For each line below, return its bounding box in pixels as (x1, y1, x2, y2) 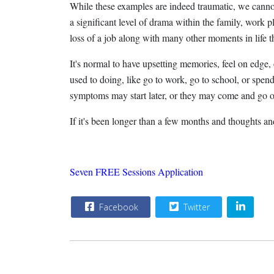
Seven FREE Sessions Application (70, 165, 203, 178)
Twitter (181, 201, 210, 213)
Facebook (97, 201, 138, 213)
